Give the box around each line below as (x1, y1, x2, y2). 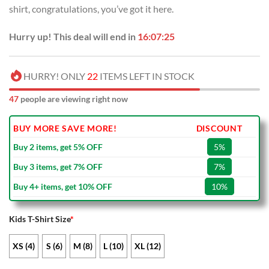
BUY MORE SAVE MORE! (13, 123, 117, 134)
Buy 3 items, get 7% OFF (13, 162, 103, 172)
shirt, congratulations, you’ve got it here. (9, 2, 174, 14)
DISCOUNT (196, 123, 243, 134)
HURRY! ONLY (23, 70, 87, 82)
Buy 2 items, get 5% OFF (13, 142, 103, 153)
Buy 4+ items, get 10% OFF (13, 181, 112, 192)
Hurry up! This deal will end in (9, 30, 138, 42)
